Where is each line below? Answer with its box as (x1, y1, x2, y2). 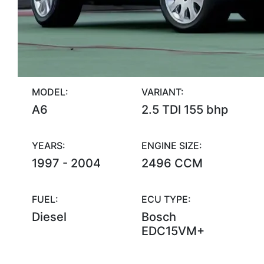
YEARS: (32, 140, 65, 151)
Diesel (32, 210, 67, 224)
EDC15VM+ (141, 224, 204, 238)
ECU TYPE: (141, 193, 191, 205)
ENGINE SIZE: (141, 140, 202, 151)
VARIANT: (141, 86, 184, 98)
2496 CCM (141, 156, 203, 170)
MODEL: (32, 86, 68, 98)
